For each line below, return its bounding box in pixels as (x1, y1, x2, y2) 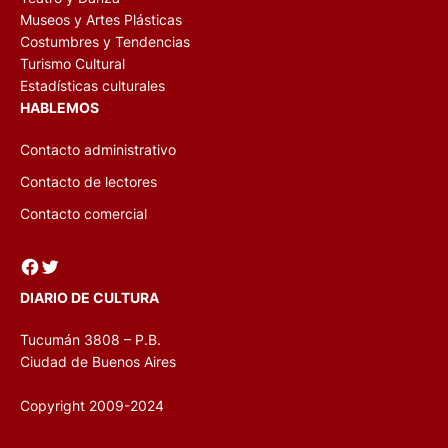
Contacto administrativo (20, 141, 176, 158)
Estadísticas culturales (20, 77, 165, 94)
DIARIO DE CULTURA (20, 289, 159, 306)
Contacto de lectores (20, 173, 157, 190)
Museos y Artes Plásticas (20, 11, 182, 28)
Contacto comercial (20, 205, 147, 222)
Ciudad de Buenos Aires (20, 353, 176, 370)
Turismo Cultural (20, 55, 125, 72)
